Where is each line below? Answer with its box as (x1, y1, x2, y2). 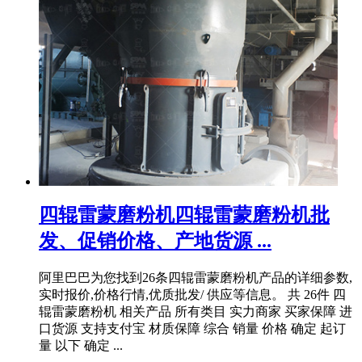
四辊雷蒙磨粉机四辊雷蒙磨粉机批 (39, 204, 330, 226)
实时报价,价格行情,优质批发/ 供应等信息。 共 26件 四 (39, 288, 346, 302)
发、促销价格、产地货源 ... (39, 230, 271, 252)
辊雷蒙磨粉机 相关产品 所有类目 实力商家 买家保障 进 (39, 305, 352, 319)
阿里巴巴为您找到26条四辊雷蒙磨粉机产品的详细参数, (39, 271, 352, 285)
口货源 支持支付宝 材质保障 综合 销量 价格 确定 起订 (39, 322, 346, 336)
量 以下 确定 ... (39, 339, 123, 353)
